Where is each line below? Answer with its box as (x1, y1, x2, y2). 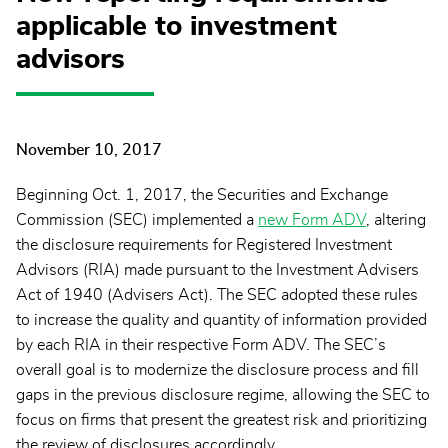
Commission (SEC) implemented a (16, 212, 258, 229)
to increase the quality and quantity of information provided (16, 312, 427, 329)
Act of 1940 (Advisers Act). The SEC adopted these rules (16, 287, 418, 304)
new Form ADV (258, 212, 366, 229)
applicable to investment (16, 13, 337, 41)
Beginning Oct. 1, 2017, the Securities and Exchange (16, 187, 388, 204)
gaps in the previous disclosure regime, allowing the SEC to (16, 387, 430, 404)
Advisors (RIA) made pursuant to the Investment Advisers (16, 262, 419, 279)
